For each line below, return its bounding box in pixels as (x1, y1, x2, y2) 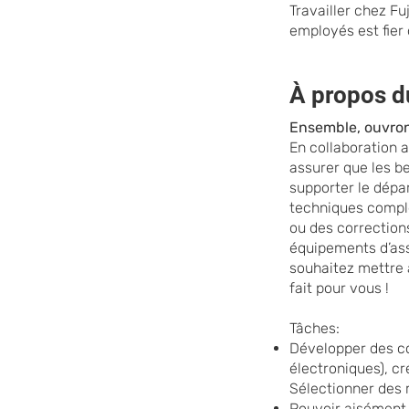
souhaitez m (289, 259, 371, 277)
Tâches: (289, 320, 340, 337)
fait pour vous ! (289, 279, 389, 297)
